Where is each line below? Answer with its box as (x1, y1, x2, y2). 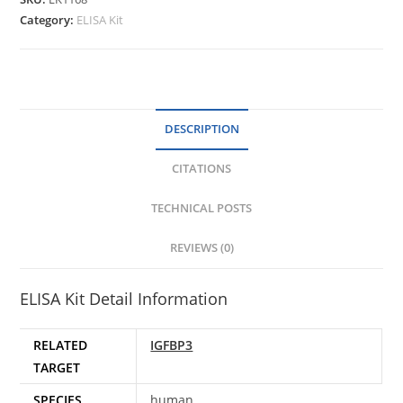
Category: (20, 11, 77, 28)
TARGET (33, 358, 81, 376)
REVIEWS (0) (169, 239, 234, 255)
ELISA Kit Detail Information (20, 287, 228, 309)
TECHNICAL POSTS (151, 200, 252, 216)
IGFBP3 (150, 336, 193, 354)
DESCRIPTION (164, 121, 239, 137)
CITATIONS (172, 160, 231, 176)
